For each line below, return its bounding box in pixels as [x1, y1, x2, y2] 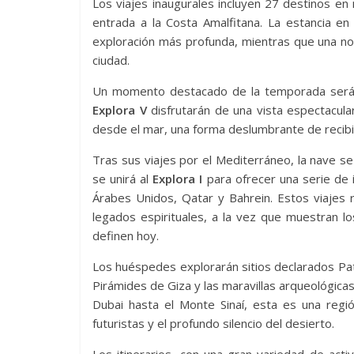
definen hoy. [92, 228, 159, 243]
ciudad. [92, 52, 130, 68]
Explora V [92, 102, 147, 118]
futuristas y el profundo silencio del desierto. [92, 315, 334, 331]
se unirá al [92, 171, 153, 186]
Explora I [153, 171, 203, 186]
